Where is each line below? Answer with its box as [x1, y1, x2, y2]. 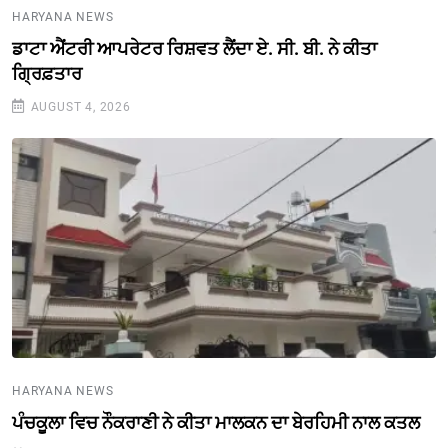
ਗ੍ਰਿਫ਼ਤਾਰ [12, 62, 82, 84]
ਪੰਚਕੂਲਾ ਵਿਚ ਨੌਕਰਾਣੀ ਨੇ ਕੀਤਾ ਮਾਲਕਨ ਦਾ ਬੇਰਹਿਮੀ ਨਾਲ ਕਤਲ [12, 411, 420, 433]
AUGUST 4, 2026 [26, 99, 131, 114]
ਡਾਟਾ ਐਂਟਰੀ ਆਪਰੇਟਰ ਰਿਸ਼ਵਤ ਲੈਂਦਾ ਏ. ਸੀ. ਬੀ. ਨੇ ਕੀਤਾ [12, 37, 377, 59]
